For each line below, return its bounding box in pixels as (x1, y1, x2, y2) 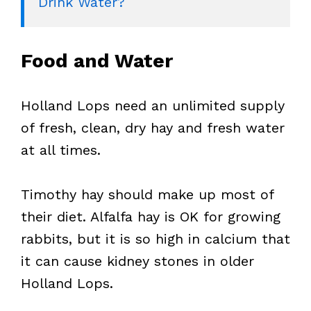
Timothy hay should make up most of (21, 185, 274, 203)
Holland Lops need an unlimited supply (21, 96, 285, 114)
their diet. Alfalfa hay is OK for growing (21, 208, 280, 225)
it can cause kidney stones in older (21, 252, 254, 269)
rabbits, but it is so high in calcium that (21, 230, 290, 247)
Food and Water (21, 49, 173, 72)
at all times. (21, 141, 101, 158)
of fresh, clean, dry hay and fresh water (21, 119, 285, 136)
